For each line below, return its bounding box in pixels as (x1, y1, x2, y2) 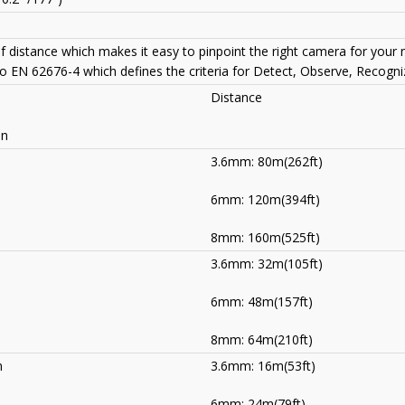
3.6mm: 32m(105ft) (211, 255, 323, 273)
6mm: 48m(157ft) (211, 293, 313, 311)
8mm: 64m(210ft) (211, 331, 313, 349)
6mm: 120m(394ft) (211, 191, 320, 209)
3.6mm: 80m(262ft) (211, 153, 323, 171)
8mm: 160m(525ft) (211, 229, 320, 247)
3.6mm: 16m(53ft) (211, 357, 316, 375)
